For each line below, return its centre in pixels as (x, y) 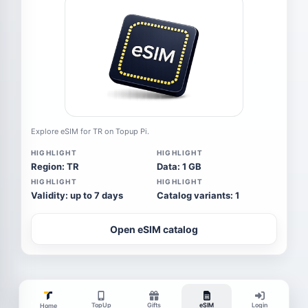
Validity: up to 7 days (77, 195)
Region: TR (55, 166)
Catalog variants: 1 (198, 195)
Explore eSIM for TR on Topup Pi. (90, 131)
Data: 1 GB (179, 166)
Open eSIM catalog (154, 229)
